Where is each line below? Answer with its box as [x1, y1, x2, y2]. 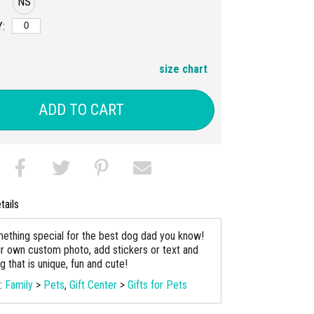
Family [5, 278, 33, 292]
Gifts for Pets [128, 278, 187, 292]
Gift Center [69, 278, 117, 292]
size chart [159, 62, 207, 76]
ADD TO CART [39, 101, 124, 119]
